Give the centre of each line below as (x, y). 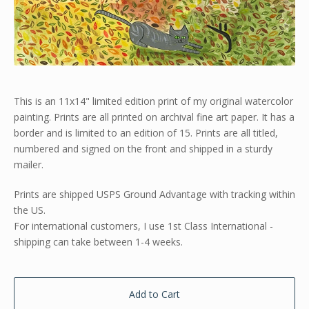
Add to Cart (154, 295)
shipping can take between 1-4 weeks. (98, 242)
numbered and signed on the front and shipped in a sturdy (143, 149)
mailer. (29, 165)
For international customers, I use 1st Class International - (143, 226)
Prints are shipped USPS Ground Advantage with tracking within (154, 195)
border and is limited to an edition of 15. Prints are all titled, (146, 133)
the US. (30, 210)
